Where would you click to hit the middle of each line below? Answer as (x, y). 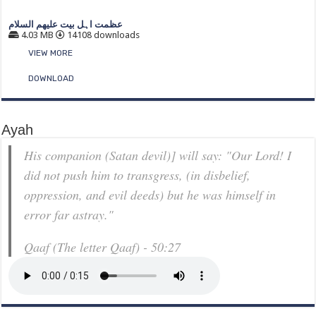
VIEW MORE (51, 53)
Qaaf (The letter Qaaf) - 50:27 (103, 247)
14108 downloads (103, 35)
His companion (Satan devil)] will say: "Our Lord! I (158, 155)
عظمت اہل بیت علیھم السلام (66, 24)
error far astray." (69, 214)
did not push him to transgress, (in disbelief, (138, 175)
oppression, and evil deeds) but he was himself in (150, 195)
